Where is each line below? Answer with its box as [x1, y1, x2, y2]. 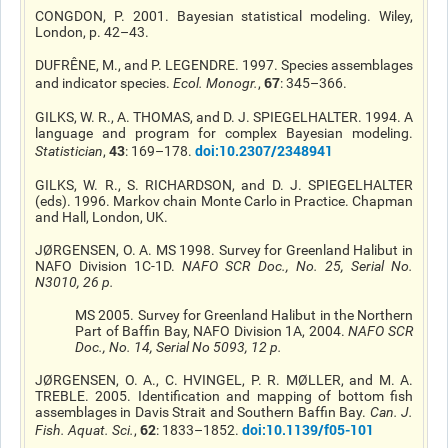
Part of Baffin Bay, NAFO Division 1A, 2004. [75, 323, 349, 339]
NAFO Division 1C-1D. [35, 258, 183, 274]
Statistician [35, 143, 103, 159]
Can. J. [369, 404, 414, 420]
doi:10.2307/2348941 [195, 141, 333, 160]
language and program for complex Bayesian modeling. [35, 125, 413, 141]
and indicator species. [35, 75, 173, 91]
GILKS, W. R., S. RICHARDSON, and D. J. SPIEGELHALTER [35, 177, 413, 193]
